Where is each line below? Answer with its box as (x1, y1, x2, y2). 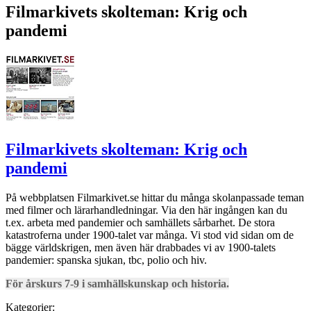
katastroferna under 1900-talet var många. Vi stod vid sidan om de (6, 228, 294, 241)
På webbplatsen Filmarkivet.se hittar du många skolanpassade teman (6, 191, 304, 203)
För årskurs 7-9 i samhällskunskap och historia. (6, 277, 229, 289)
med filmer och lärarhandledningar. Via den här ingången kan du (6, 203, 287, 216)
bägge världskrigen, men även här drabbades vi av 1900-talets (6, 241, 276, 253)
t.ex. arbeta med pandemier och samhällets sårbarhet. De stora (6, 216, 275, 228)
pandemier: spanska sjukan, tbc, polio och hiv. (6, 253, 207, 266)
